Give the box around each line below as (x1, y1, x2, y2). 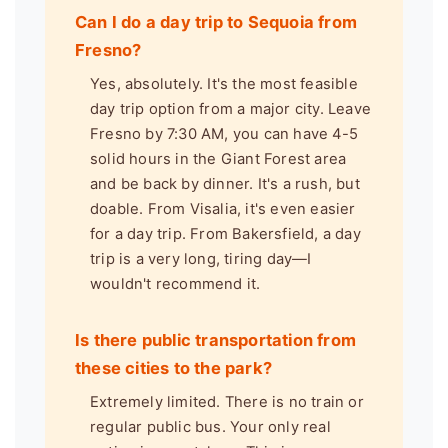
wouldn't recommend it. (90, 274, 261, 293)
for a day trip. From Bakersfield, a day (90, 224, 361, 243)
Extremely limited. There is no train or (90, 392, 364, 411)
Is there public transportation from (75, 330, 356, 351)
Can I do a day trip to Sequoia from (75, 11, 357, 32)
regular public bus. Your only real (90, 417, 331, 436)
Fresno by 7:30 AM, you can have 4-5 (90, 124, 358, 143)
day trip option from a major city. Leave (90, 99, 371, 118)
